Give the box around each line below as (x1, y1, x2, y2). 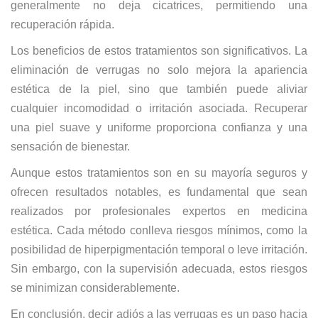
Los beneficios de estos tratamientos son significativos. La (11, 45, 307, 57)
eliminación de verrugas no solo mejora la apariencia (11, 64, 307, 76)
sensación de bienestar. (11, 141, 130, 153)
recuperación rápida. (11, 18, 114, 31)
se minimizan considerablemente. (11, 282, 180, 294)
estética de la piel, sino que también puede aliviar (11, 83, 307, 95)
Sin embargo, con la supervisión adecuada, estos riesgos (11, 263, 307, 275)
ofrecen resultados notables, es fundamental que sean (11, 186, 307, 198)
